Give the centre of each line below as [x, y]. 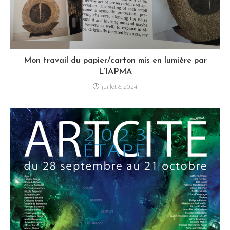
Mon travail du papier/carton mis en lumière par [115, 61]
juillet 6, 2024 [119, 87]
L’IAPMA [115, 72]
